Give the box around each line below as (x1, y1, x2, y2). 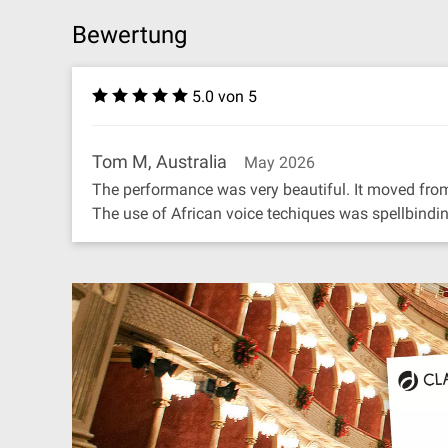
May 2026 (244, 153, 315, 172)
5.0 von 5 (192, 87, 257, 106)
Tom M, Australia (92, 151, 227, 172)
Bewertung (72, 21, 187, 49)
